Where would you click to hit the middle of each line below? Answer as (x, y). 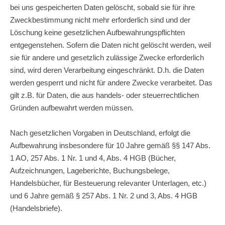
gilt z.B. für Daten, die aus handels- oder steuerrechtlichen (104, 95)
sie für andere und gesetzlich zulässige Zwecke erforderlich (107, 57)
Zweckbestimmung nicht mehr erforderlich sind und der (100, 20)
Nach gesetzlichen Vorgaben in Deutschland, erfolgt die (100, 133)
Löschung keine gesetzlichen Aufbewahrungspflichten (97, 32)
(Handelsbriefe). (36, 208)
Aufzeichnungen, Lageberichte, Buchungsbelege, (90, 170)
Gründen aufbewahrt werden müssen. (72, 107)
